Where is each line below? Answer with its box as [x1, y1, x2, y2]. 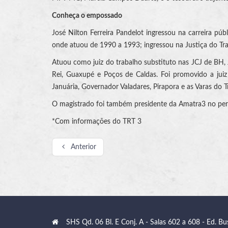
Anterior [70, 143, 96, 151]
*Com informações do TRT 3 [52, 118, 141, 125]
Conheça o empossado [52, 12, 122, 19]
